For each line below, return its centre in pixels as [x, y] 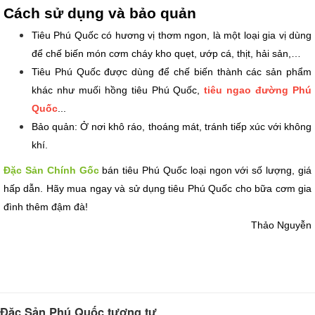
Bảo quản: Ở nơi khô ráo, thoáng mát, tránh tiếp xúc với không [172, 127]
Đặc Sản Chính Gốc [51, 171]
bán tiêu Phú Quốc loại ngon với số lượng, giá [205, 171]
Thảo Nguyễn [281, 225]
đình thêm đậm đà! [46, 207]
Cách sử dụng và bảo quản [100, 13]
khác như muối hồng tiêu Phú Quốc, [118, 90]
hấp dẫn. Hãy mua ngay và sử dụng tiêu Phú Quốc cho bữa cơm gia [157, 189]
